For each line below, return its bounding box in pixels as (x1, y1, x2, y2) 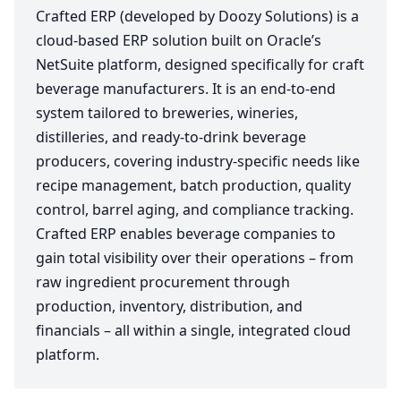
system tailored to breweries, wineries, (36, 103, 298, 123)
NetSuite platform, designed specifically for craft (36, 55, 364, 74)
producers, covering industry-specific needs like (36, 151, 360, 171)
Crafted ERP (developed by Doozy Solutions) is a (36, 6, 359, 26)
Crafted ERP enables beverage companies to (36, 224, 336, 243)
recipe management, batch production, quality (36, 175, 351, 195)
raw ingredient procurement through (36, 272, 290, 292)
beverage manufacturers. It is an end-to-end (36, 79, 336, 98)
